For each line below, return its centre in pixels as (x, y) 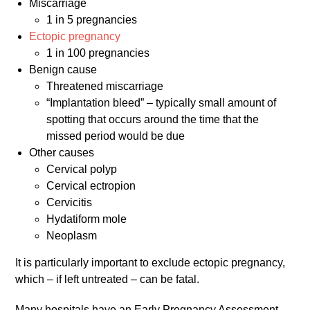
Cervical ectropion (91, 186)
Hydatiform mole (87, 219)
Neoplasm (72, 236)
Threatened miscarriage (105, 86)
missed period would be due (116, 136)
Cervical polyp (82, 170)
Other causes (62, 153)
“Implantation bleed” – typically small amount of (162, 103)
